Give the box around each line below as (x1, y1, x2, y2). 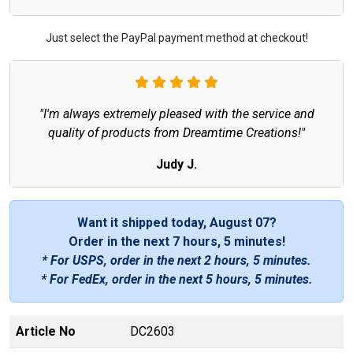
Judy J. (156, 156, 197, 172)
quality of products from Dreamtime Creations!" (48, 124, 305, 140)
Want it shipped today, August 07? (76, 214, 277, 230)
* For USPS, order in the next (42, 252, 204, 268)
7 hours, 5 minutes (172, 233, 282, 249)
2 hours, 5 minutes (204, 252, 307, 268)
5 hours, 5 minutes (205, 271, 309, 287)
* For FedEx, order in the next (40, 271, 206, 287)
